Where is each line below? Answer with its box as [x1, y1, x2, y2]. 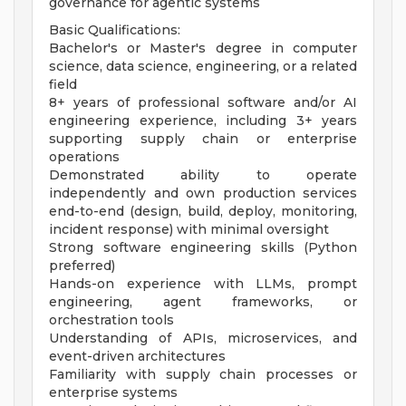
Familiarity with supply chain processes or [49, 366, 357, 383]
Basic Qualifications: [49, 22, 180, 39]
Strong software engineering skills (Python [49, 239, 357, 256]
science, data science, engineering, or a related [49, 58, 357, 75]
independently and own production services [49, 185, 357, 202]
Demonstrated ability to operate [49, 167, 357, 184]
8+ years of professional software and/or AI [49, 94, 357, 111]
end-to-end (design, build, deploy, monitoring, [49, 203, 357, 220]
